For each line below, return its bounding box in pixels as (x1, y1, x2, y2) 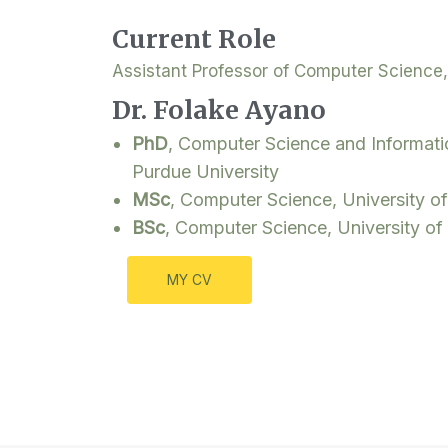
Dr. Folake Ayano (112, 94, 326, 126)
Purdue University (132, 161, 279, 182)
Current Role (112, 23, 276, 55)
